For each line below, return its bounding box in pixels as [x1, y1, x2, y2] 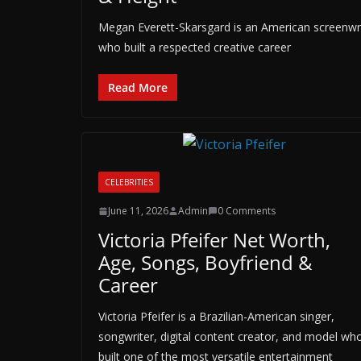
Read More [108, 80, 168, 95]
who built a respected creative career [98, 39, 291, 55]
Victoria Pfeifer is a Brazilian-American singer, [98, 309, 334, 324]
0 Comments [218, 204, 276, 218]
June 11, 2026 [108, 204, 168, 218]
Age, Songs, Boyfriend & [98, 249, 313, 276]
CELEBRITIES [105, 176, 153, 188]
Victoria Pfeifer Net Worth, [98, 226, 330, 253]
